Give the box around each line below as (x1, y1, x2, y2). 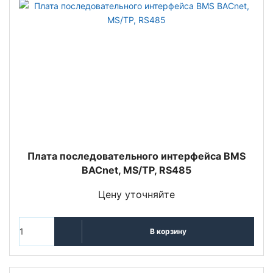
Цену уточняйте (98, 188, 175, 200)
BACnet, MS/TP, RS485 (82, 163, 191, 176)
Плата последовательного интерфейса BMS (27, 149, 246, 162)
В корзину (149, 227, 186, 236)
